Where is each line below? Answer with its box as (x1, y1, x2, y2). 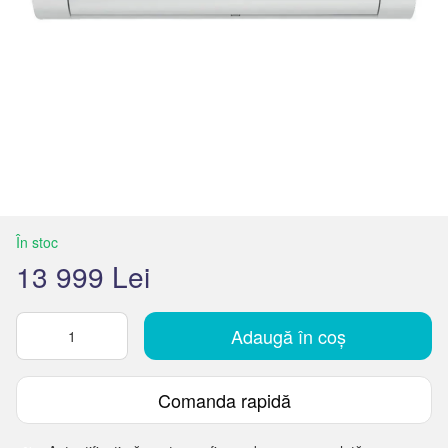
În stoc (16, 232, 58, 252)
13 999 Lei (16, 256, 150, 296)
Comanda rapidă (157, 386, 291, 413)
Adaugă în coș (230, 323, 346, 349)
